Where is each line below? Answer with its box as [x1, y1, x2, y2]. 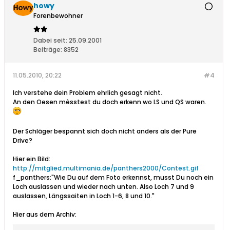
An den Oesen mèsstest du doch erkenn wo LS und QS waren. [13, 98, 206, 107]
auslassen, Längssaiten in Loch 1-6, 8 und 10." [13, 191, 155, 201]
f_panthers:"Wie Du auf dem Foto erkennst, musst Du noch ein [13, 173, 214, 182]
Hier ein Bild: [13, 155, 50, 164]
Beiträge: [33, 45, 62, 54]
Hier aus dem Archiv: [13, 210, 76, 219]
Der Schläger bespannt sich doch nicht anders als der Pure [13, 127, 197, 136]
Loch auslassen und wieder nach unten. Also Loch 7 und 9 [13, 182, 194, 191]
